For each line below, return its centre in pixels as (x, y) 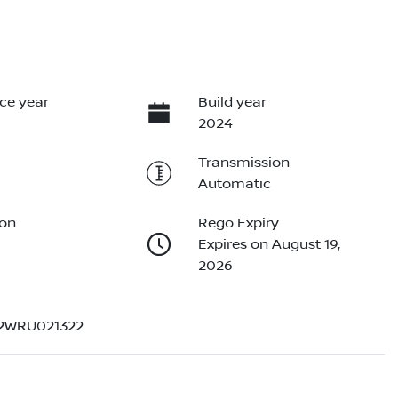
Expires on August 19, (269, 245)
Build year (232, 103)
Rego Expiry (238, 223)
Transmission (243, 163)
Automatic (234, 184)
